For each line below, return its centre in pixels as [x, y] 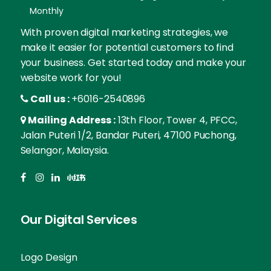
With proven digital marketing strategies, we [124, 32]
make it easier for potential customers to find [127, 47]
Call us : [50, 99]
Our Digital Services [79, 219]
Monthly [46, 11]
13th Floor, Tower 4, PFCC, [178, 120]
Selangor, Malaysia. [64, 150]
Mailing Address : [72, 120]
